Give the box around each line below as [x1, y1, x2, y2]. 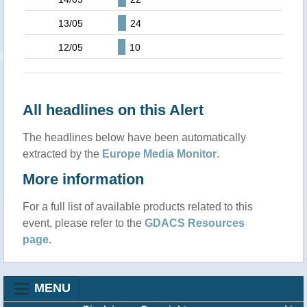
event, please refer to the [23, 217, 145, 229]
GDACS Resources [145, 217, 245, 229]
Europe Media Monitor [102, 148, 217, 160]
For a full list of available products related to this [23, 201, 253, 212]
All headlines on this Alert [23, 101, 204, 119]
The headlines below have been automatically [23, 132, 246, 143]
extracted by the [23, 148, 102, 160]
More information [23, 171, 144, 188]
